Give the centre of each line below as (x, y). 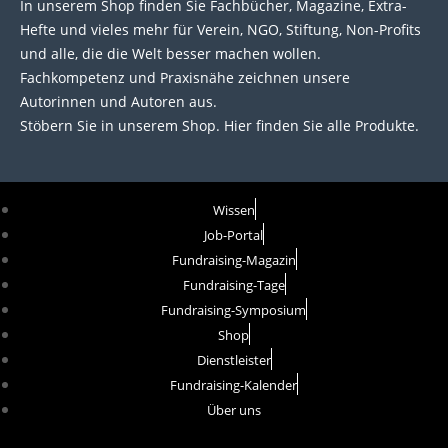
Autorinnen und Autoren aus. (118, 102)
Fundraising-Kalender (233, 384)
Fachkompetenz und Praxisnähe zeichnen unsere (185, 78)
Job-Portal (233, 234)
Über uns (234, 409)
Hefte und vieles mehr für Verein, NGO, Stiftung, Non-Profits (220, 30)
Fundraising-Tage (233, 284)
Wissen (233, 209)
